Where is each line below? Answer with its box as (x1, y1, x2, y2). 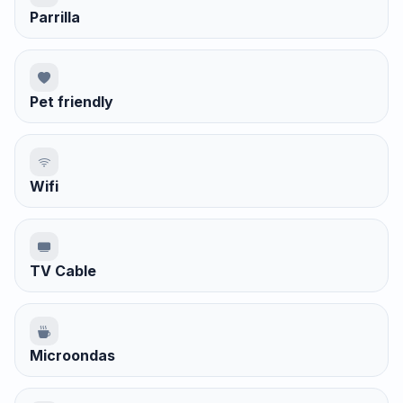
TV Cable (30, 262, 96, 281)
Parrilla (30, 8, 80, 27)
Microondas (30, 346, 115, 365)
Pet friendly (30, 93, 113, 112)
